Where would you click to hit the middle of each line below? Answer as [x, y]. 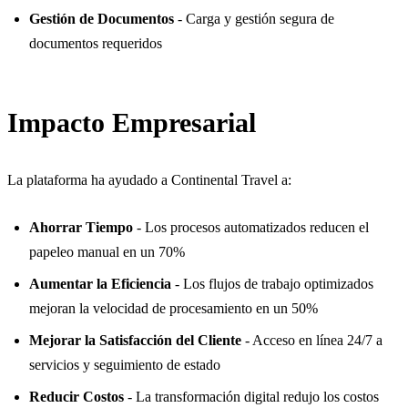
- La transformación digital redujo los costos [251, 396]
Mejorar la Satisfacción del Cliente [135, 340]
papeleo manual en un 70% [107, 251]
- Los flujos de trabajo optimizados [272, 283]
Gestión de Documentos [102, 18]
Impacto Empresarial [132, 122]
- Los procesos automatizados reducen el [251, 227]
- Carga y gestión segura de [254, 18]
